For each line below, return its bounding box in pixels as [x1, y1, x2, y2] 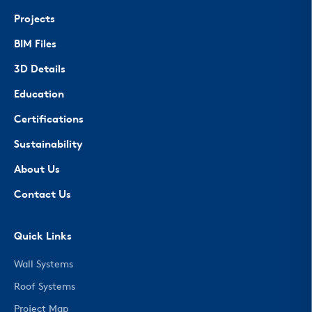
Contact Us [14, 189, 71, 201]
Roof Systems [14, 281, 75, 292]
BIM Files [14, 39, 56, 50]
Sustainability [14, 139, 83, 150]
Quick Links [14, 231, 72, 242]
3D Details [14, 64, 65, 75]
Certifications [14, 114, 84, 125]
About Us [14, 164, 60, 175]
